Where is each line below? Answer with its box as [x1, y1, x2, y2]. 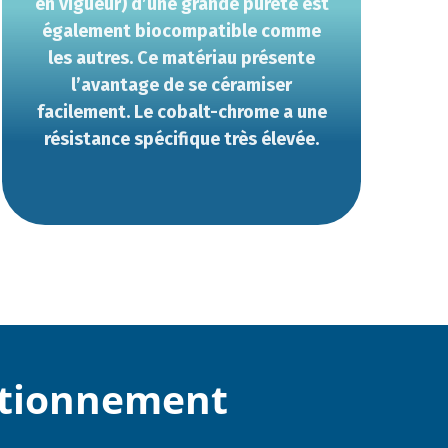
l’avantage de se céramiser [71, 74, 293, 96]
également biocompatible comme [42, 20, 322, 42]
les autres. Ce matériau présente [48, 47, 316, 69]
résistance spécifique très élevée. [44, 128, 320, 150]
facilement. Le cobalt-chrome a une [36, 101, 327, 123]
